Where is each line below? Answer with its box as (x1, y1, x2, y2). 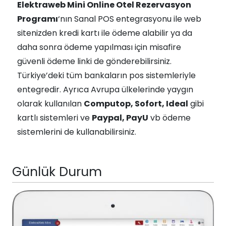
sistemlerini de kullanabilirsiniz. (17, 126, 136, 138)
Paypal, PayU (92, 112, 148, 124)
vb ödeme (148, 112, 191, 124)
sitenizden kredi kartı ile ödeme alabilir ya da (17, 27, 192, 39)
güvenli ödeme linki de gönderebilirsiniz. (17, 55, 172, 67)
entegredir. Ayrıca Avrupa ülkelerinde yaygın (17, 84, 193, 95)
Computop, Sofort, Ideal (84, 98, 188, 109)
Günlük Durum (12, 163, 102, 181)
